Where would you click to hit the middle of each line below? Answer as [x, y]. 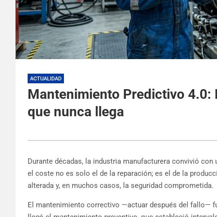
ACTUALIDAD [46, 78]
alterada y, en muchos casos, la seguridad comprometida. [121, 185]
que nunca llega [76, 111]
